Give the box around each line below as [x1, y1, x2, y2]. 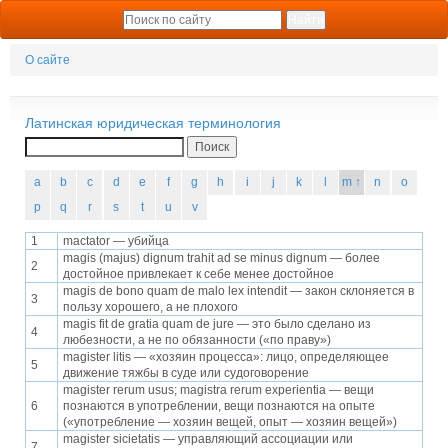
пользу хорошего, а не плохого [63, 300, 238, 315]
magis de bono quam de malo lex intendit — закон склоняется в [63, 284, 414, 299]
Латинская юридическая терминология [25, 110, 281, 132]
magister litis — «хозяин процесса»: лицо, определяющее [63, 350, 389, 365]
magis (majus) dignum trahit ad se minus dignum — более [63, 251, 380, 266]
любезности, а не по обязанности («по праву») [63, 333, 331, 348]
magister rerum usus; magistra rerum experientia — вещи [63, 383, 374, 398]
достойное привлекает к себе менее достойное [63, 267, 334, 282]
